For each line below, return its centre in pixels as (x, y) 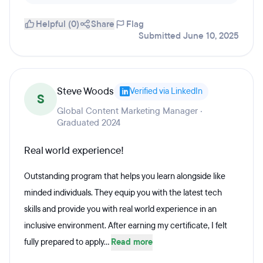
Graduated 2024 (89, 123)
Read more (132, 242)
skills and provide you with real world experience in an (120, 209)
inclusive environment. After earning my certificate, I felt (126, 226)
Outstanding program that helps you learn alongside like (125, 176)
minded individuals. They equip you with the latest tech (123, 193)
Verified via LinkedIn (166, 91)
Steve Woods (85, 91)
